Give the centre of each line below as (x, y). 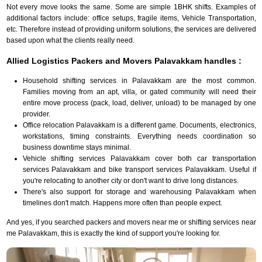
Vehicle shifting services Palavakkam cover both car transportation (139, 158)
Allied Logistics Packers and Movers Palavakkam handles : (124, 61)
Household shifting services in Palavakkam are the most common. (139, 80)
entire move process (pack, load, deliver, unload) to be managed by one (139, 103)
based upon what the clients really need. (70, 40)
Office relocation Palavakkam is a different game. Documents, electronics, (139, 125)
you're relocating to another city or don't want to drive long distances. (130, 180)
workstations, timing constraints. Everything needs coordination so (139, 136)
